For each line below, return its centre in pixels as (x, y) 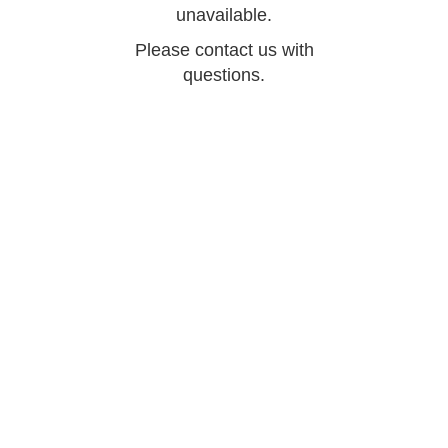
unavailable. (224, 14)
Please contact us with (224, 49)
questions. (224, 74)
